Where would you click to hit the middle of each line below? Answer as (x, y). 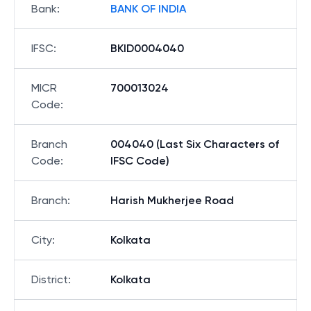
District (50, 279)
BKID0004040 (147, 48)
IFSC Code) (140, 161)
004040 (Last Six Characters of (195, 144)
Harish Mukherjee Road (172, 200)
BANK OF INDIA (148, 9)
